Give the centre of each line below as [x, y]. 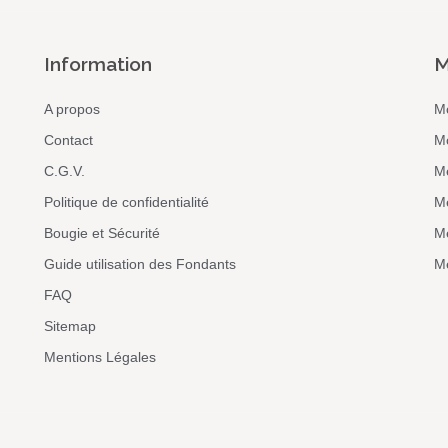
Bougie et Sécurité [101, 233]
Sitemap [69, 326]
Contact [68, 140]
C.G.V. [64, 171]
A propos [71, 109]
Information [97, 64]
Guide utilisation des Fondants [139, 264]
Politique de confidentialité [126, 202]
